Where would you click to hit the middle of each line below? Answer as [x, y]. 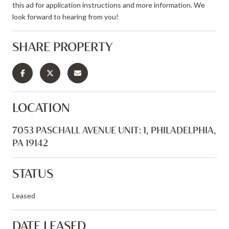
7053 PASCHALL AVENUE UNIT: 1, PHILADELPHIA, [114, 130]
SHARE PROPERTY [63, 46]
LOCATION [41, 107]
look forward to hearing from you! [65, 16]
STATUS [33, 173]
